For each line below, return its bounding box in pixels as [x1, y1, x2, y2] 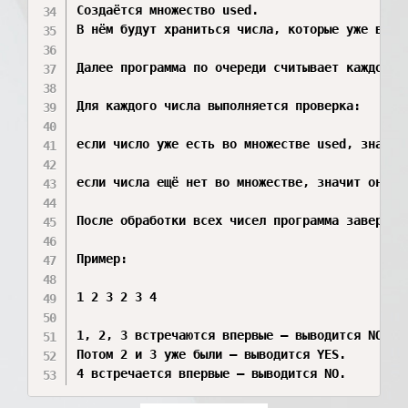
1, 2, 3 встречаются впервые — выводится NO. [76, 328, 391, 342]
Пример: [76, 251, 128, 266]
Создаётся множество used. [76, 3, 260, 17]
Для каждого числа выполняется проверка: [76, 98, 362, 113]
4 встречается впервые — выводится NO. [76, 366, 347, 381]
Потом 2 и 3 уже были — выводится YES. [76, 347, 347, 362]
